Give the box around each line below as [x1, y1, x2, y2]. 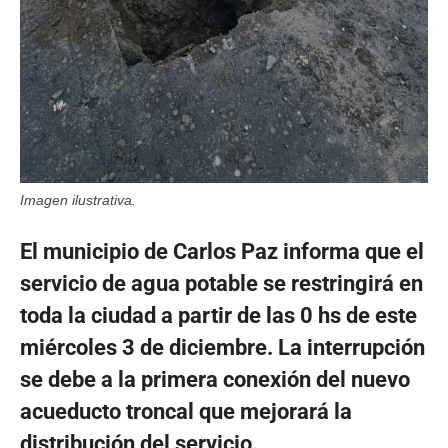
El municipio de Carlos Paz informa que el [20, 238, 424, 264]
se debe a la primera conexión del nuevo [20, 366, 410, 392]
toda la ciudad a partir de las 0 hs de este [20, 302, 417, 328]
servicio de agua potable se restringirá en [20, 270, 423, 296]
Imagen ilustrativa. [20, 191, 136, 208]
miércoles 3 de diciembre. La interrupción [20, 334, 425, 360]
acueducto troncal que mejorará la [20, 398, 352, 424]
